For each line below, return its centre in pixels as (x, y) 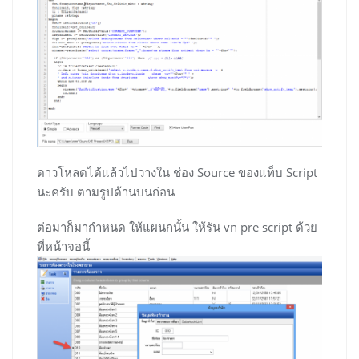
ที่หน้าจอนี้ (63, 246)
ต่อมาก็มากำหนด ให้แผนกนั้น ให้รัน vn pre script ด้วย (177, 226)
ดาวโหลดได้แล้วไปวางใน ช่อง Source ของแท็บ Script (177, 172)
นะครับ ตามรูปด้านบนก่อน (106, 191)
